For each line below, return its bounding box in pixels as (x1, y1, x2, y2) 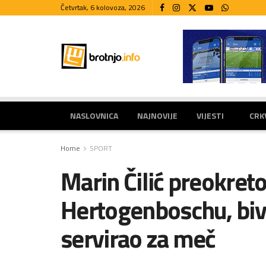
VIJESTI (197, 109, 224, 122)
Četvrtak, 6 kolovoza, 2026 (61, 2, 145, 13)
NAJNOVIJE (137, 109, 178, 122)
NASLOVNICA (70, 109, 118, 122)
